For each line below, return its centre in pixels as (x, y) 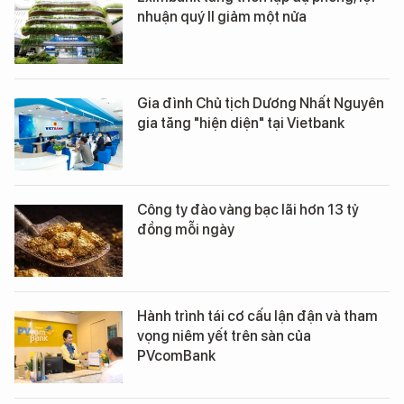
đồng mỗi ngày (186, 229)
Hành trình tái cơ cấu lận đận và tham (257, 316)
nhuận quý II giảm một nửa (222, 16)
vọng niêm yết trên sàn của (224, 335)
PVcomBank (176, 355)
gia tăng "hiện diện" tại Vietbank (241, 123)
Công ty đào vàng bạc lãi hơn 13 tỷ (248, 209)
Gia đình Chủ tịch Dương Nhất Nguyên (261, 103)
